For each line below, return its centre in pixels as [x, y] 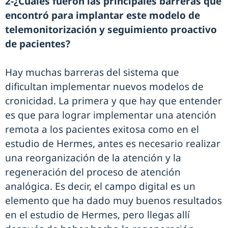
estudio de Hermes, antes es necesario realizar [113, 144]
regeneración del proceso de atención [93, 172]
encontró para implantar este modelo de [103, 16]
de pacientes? [38, 44]
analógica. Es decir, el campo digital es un [100, 187]
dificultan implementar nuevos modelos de [104, 87]
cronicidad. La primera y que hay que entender [113, 101]
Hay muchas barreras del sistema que [92, 73]
